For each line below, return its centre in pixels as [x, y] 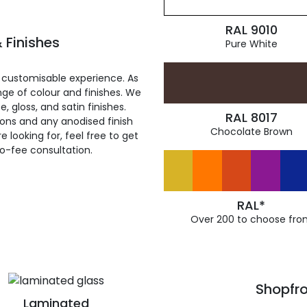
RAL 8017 [251, 118]
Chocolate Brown [251, 132]
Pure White [251, 44]
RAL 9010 [251, 30]
